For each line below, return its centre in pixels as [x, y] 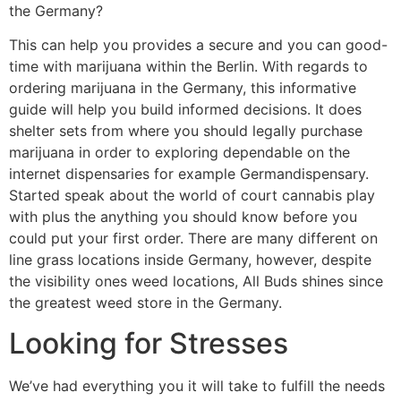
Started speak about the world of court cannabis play [192, 196]
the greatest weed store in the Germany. [145, 303]
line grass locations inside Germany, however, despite [190, 260]
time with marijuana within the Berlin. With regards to [188, 67]
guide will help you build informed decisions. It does [185, 110]
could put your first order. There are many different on [193, 239]
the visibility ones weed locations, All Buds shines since [196, 282]
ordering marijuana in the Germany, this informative [183, 88]
